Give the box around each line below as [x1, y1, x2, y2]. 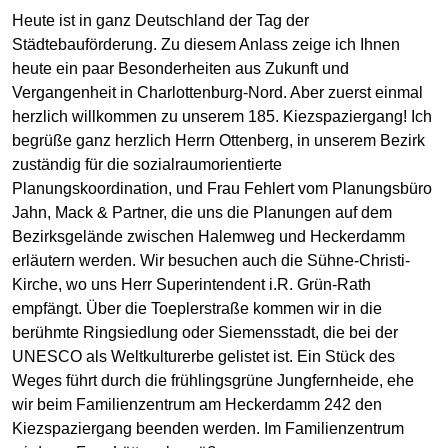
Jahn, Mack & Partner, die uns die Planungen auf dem [12, 204, 392, 222]
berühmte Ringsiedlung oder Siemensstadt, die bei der [12, 324, 398, 342]
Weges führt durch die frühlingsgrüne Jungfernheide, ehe [12, 372, 414, 390]
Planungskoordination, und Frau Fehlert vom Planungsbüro [12, 180, 432, 198]
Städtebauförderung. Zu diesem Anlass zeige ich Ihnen [12, 36, 400, 54]
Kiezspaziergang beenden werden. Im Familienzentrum [12, 420, 404, 438]
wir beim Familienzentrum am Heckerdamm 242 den [12, 396, 382, 414]
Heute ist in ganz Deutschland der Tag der [12, 12, 309, 30]
